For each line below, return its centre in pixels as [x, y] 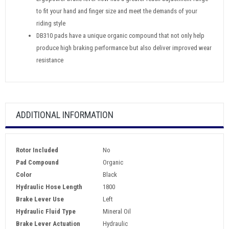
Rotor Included [37, 150]
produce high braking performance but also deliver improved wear [124, 48]
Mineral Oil [117, 211]
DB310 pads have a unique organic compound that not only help [120, 36]
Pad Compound [37, 162]
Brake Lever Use [40, 199]
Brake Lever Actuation [48, 224]
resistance [50, 60]
